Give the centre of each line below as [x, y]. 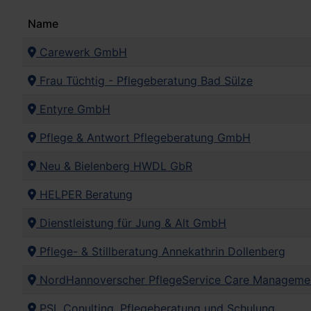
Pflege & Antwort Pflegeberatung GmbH [143, 138]
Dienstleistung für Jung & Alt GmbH [131, 223]
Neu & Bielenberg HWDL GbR [114, 166]
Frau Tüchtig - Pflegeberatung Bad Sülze [144, 81]
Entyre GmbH [73, 109]
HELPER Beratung [84, 195]
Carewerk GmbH [82, 52]
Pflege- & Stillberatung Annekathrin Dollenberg [161, 252]
